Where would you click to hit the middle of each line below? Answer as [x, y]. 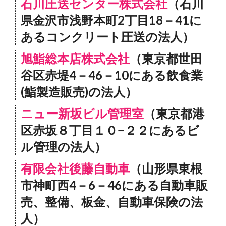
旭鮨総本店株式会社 [75, 58]
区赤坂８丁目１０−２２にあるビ [110, 130]
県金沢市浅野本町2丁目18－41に [111, 20]
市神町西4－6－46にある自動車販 [114, 185]
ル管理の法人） [64, 147]
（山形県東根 [166, 168]
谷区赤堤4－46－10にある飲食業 [112, 75]
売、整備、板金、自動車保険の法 [112, 202]
